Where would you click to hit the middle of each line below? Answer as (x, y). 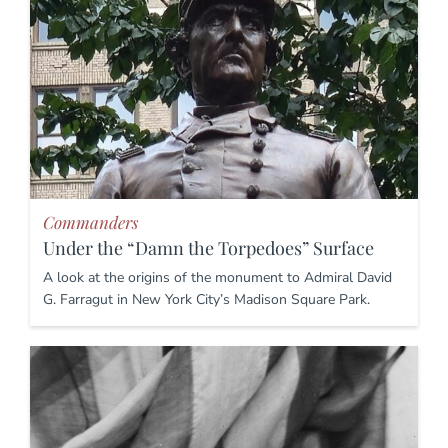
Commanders (90, 221)
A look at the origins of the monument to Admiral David (217, 277)
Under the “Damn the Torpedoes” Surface (208, 247)
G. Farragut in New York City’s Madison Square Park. (206, 299)
